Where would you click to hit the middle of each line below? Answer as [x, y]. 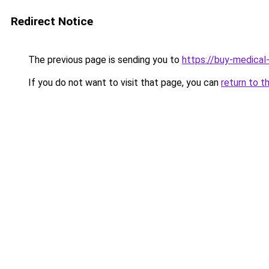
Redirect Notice [52, 21]
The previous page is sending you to [104, 60]
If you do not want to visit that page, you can [123, 83]
